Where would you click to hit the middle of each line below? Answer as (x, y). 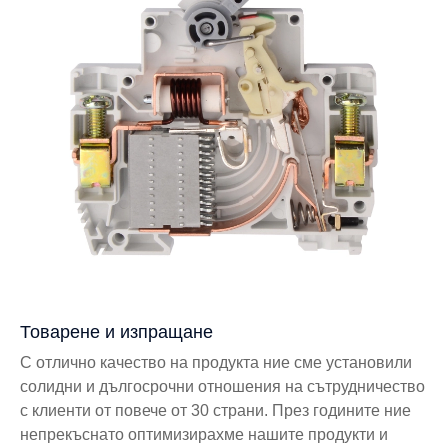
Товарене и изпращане (116, 332)
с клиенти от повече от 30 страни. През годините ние (215, 411)
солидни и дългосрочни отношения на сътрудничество (222, 387)
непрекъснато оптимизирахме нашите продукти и (204, 435)
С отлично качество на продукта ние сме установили (216, 363)
